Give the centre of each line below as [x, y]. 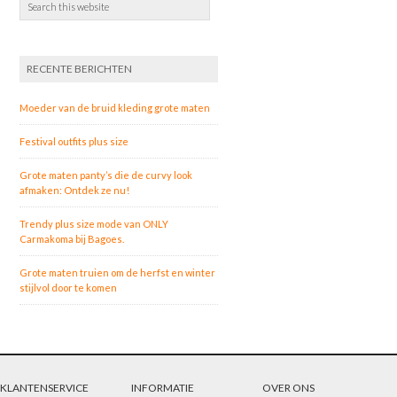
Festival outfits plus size [74, 141]
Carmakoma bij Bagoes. [72, 238]
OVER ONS [288, 387]
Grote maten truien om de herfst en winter [118, 272]
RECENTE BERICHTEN [80, 68]
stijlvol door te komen [69, 287]
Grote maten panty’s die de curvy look [106, 175]
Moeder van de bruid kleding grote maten [115, 107]
